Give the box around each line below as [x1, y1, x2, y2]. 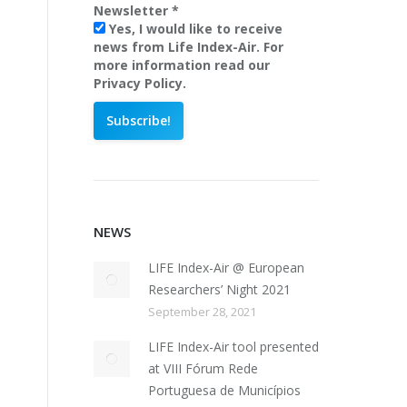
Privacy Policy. [94, 74, 186, 92]
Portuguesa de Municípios [148, 382, 301, 399]
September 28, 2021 [148, 303, 256, 320]
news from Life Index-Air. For [94, 38, 283, 55]
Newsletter [94, 2, 172, 19]
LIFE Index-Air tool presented [148, 338, 319, 355]
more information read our [94, 56, 270, 74]
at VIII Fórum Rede [148, 360, 258, 377]
